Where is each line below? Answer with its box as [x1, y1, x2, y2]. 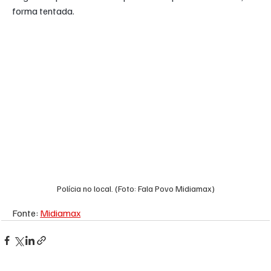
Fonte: [12, 206, 41, 219]
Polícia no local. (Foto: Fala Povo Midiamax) [56, 183, 215, 194]
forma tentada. [12, 5, 75, 18]
